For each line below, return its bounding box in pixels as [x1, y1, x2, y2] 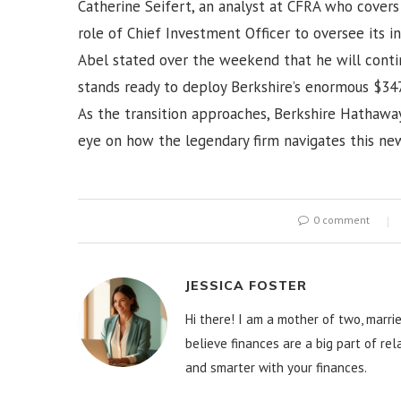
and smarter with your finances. [185, 359, 367, 377]
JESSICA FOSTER [185, 277, 307, 294]
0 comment [312, 213, 370, 227]
